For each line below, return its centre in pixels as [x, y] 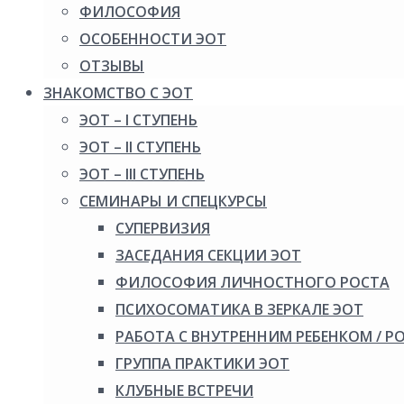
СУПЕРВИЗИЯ [163, 228]
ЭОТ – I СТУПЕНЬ [138, 120]
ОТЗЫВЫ [112, 66]
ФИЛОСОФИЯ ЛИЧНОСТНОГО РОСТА [252, 282]
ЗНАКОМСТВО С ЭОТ [118, 93]
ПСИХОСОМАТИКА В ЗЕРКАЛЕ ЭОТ [239, 309]
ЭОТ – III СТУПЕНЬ [142, 174]
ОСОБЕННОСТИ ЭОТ [153, 39]
